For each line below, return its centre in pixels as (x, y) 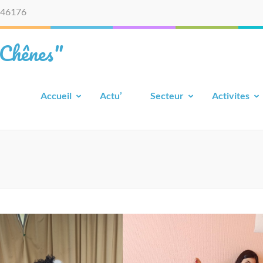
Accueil (56, 95)
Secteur (167, 95)
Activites (231, 95)
